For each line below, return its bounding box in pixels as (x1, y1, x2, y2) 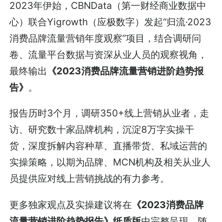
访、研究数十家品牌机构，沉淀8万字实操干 (9, 123, 195, 136)
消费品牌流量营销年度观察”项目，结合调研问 (9, 32, 202, 45)
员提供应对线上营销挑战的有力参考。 (9, 172, 170, 185)
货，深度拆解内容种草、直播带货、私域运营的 (9, 140, 208, 152)
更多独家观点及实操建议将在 (9, 198, 132, 211)
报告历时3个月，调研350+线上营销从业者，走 (9, 107, 210, 119)
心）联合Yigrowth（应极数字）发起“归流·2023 (9, 16, 212, 28)
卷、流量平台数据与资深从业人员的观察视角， (9, 49, 208, 61)
